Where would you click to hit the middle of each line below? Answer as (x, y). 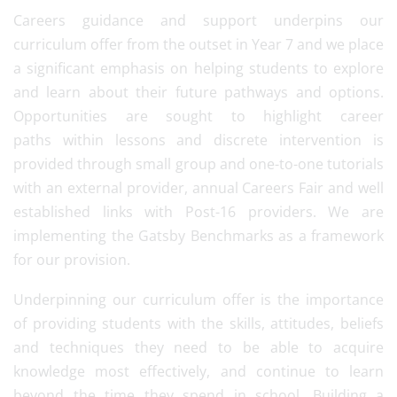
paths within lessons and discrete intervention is (198, 140)
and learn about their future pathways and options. (198, 92)
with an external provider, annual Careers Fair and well (198, 188)
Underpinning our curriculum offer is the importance (198, 300)
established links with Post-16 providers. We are (198, 212)
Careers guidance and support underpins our (198, 20)
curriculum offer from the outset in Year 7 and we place (198, 44)
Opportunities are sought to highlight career (198, 116)
